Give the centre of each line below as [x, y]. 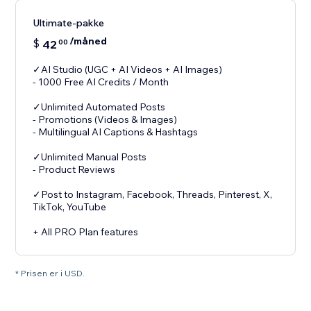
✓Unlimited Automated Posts [99, 107]
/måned [89, 41]
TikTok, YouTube [70, 207]
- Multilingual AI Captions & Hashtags [116, 132]
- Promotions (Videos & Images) [105, 120]
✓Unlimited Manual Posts [90, 157]
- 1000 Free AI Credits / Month [101, 82]
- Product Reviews [74, 170]
